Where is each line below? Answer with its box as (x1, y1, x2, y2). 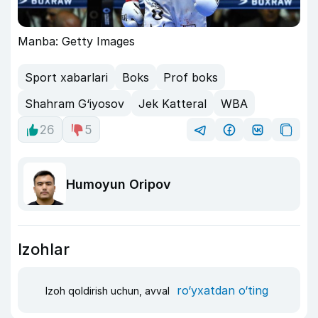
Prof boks (163, 70, 218, 84)
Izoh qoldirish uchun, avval (45, 284, 172, 297)
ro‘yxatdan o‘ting (177, 283, 268, 297)
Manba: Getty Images (18, 34, 135, 49)
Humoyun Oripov (66, 176, 171, 192)
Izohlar (18, 240, 70, 259)
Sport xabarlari (25, 70, 108, 84)
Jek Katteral (138, 96, 207, 111)
